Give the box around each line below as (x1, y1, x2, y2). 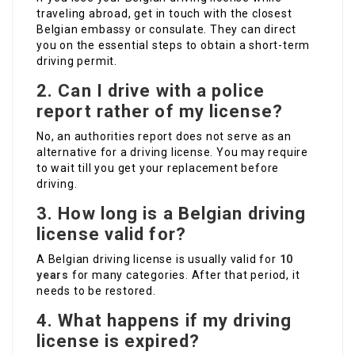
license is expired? (36, 331, 200, 352)
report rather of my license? (36, 101, 283, 122)
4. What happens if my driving (36, 311, 292, 331)
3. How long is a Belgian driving (36, 204, 307, 224)
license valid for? (36, 224, 186, 245)
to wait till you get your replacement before (36, 162, 280, 175)
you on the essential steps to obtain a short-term (36, 39, 311, 52)
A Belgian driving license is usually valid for (36, 253, 280, 266)
